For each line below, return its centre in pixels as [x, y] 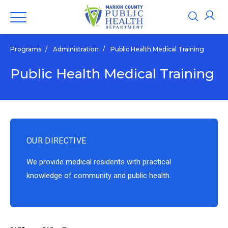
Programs [26, 49]
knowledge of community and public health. [99, 176]
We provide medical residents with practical [99, 162]
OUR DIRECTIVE [56, 141]
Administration [76, 49]
